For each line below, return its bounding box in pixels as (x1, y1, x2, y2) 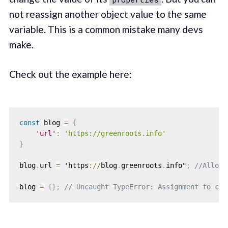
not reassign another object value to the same (9, 8, 207, 20)
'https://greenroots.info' (64, 129, 166, 137)
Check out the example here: (9, 68, 132, 80)
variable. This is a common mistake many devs (9, 23, 203, 35)
